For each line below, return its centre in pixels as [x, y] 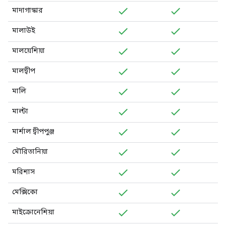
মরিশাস [23, 172]
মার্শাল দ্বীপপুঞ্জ [33, 131]
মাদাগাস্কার [27, 10]
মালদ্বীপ [24, 71]
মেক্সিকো [25, 192]
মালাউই [24, 30]
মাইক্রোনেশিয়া [33, 212]
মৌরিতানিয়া [30, 151]
